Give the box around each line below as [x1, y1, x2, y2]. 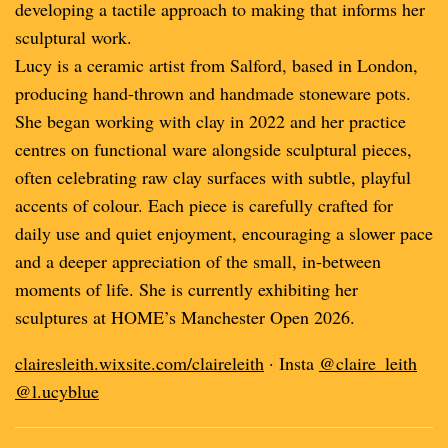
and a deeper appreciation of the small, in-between [15, 249, 381, 273]
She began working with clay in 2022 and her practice [15, 109, 406, 133]
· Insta [264, 351, 319, 375]
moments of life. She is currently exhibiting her [15, 277, 358, 301]
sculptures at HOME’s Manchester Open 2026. [15, 305, 355, 329]
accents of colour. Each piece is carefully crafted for [15, 193, 393, 217]
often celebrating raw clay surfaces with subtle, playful [15, 165, 411, 189]
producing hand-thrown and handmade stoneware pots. [15, 81, 411, 105]
